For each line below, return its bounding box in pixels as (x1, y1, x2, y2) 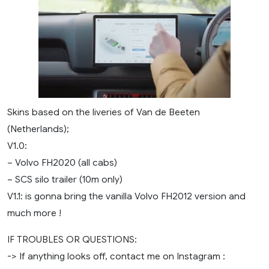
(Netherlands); (7, 123, 69, 135)
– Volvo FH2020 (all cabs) (7, 157, 117, 169)
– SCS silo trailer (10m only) (7, 174, 122, 186)
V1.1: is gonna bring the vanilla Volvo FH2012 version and (7, 190, 246, 202)
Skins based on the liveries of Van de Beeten (7, 106, 200, 118)
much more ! (7, 207, 61, 219)
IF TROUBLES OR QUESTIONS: (7, 234, 137, 246)
